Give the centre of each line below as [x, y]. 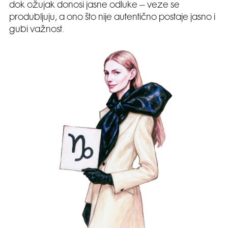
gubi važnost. [37, 30]
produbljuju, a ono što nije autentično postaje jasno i [112, 18]
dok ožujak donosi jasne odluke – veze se [94, 6]
